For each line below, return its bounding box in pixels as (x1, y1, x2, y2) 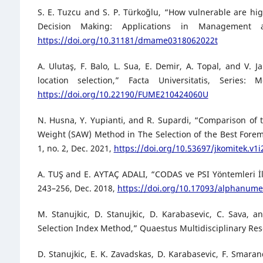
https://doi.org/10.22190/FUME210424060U (37, 89, 208, 100)
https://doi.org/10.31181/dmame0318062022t (37, 35, 218, 46)
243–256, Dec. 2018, (37, 183, 117, 194)
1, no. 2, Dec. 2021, (37, 143, 114, 154)
